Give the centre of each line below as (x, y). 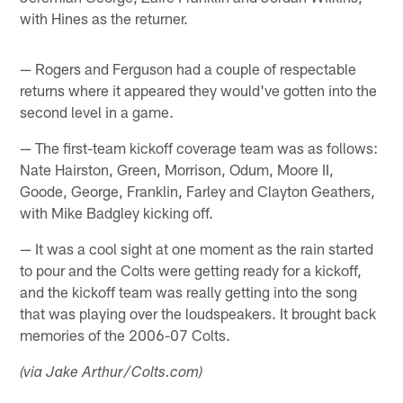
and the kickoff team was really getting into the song (189, 292)
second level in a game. (97, 112)
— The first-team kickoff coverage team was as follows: (199, 148)
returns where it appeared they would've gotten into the (199, 90)
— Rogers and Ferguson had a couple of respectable (188, 69)
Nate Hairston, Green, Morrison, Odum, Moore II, (177, 170)
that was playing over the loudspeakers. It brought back (198, 313)
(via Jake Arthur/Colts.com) (112, 374)
